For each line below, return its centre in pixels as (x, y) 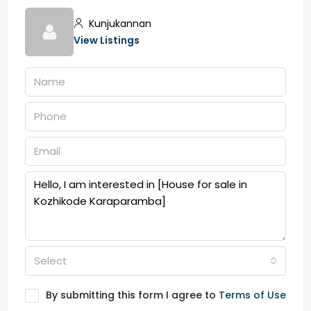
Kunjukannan (119, 24)
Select (51, 261)
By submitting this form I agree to (132, 295)
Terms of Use (252, 295)
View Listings (107, 40)
